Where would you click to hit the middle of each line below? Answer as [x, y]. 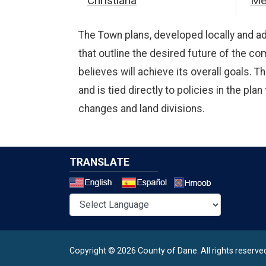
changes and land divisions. [142, 109]
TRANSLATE [99, 162]
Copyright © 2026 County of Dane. [134, 250]
